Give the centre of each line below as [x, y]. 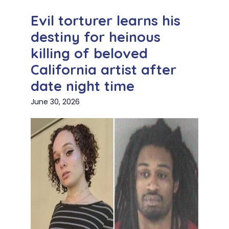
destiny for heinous [96, 37]
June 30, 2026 [55, 102]
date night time [83, 86]
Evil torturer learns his [106, 21]
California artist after [104, 70]
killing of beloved [89, 53]
